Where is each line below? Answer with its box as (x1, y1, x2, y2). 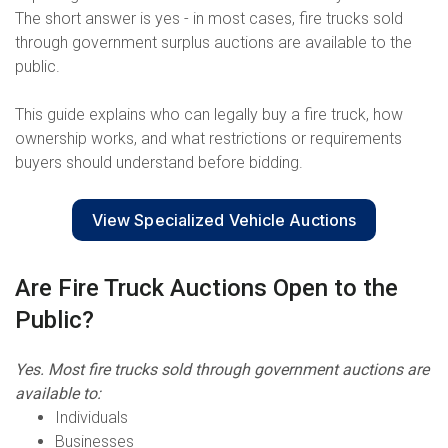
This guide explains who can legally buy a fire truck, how (15, 104, 403, 124)
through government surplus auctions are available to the (15, 32, 412, 52)
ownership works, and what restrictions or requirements (15, 128, 402, 148)
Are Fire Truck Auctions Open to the (15, 273, 398, 302)
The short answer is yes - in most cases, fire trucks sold (15, 8, 403, 28)
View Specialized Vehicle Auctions (91, 209, 357, 230)
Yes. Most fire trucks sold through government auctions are (15, 360, 429, 380)
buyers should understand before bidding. (15, 152, 303, 172)
